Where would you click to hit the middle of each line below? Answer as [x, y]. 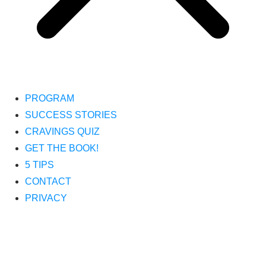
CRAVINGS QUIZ [62, 132]
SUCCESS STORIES [71, 115]
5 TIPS [39, 165]
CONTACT [48, 181]
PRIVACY [46, 198]
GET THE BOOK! [62, 148]
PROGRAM [50, 98]
